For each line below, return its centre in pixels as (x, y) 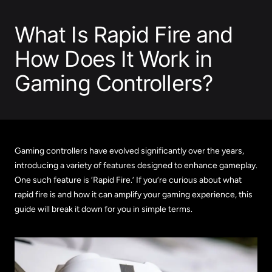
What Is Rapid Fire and (124, 35)
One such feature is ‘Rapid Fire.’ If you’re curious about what (128, 180)
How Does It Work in (113, 59)
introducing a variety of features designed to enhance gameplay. (136, 166)
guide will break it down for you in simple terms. (104, 209)
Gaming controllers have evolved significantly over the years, (129, 151)
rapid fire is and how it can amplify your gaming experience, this (134, 195)
